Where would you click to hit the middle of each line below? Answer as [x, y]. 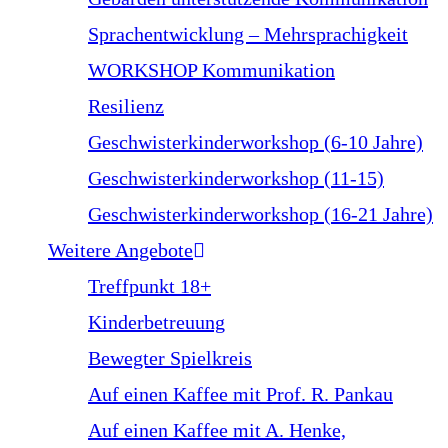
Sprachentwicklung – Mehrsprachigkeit [248, 34]
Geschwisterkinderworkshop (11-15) [236, 178]
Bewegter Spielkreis [170, 358]
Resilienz [126, 106]
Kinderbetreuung [156, 322]
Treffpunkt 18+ [149, 286]
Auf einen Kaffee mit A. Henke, [217, 430]
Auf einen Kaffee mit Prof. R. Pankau [240, 394]
